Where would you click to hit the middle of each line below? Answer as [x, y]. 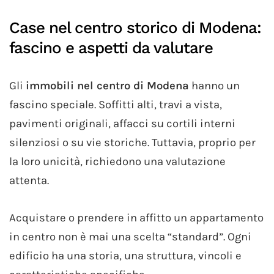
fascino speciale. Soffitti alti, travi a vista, [116, 105]
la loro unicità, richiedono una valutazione [117, 162]
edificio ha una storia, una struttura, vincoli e [125, 256]
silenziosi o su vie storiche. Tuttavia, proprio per [132, 143]
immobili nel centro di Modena [107, 86]
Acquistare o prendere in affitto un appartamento [136, 218]
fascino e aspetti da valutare [111, 48]
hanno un [214, 86]
